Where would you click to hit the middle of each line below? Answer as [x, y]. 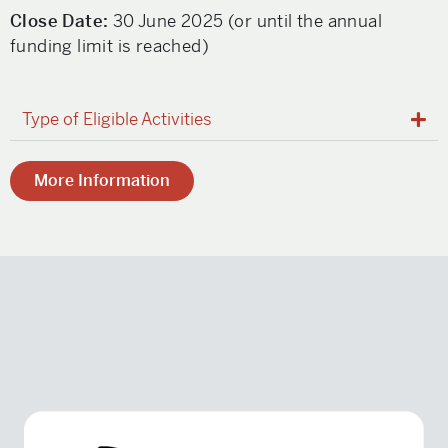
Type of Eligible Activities [117, 119]
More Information [102, 180]
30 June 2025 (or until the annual [247, 21]
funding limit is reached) [109, 46]
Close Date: [61, 21]
